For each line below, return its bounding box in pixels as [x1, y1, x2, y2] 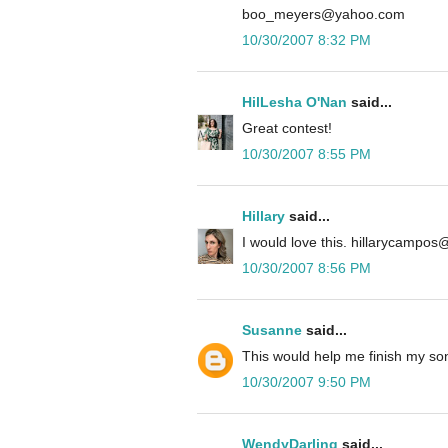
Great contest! [242, 119, 332, 136]
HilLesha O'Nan [242, 93, 347, 110]
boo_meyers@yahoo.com [242, 5, 405, 22]
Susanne [242, 321, 302, 338]
